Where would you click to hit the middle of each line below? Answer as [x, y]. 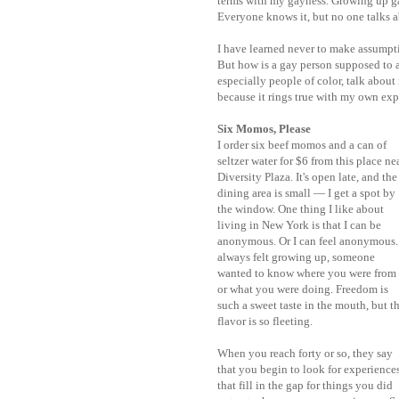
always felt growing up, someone [296, 256]
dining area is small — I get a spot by [306, 192]
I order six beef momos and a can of [302, 144]
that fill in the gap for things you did [305, 385]
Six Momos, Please [264, 128]
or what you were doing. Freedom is [303, 289]
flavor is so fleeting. [265, 321]
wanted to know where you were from [307, 273]
